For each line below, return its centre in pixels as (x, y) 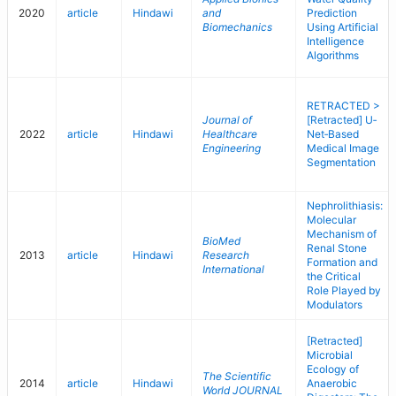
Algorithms (333, 55)
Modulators (335, 305)
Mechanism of (342, 234)
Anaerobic (332, 383)
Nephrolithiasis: (345, 206)
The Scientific (237, 376)
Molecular (331, 220)
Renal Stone (337, 248)
